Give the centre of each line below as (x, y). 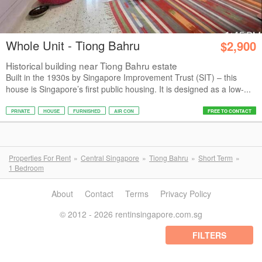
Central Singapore (110, 158)
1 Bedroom (26, 168)
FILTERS (209, 235)
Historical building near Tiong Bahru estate (92, 65)
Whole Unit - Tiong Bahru (73, 45)
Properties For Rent (40, 158)
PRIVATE (20, 111)
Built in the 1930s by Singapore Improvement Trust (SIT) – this (121, 77)
